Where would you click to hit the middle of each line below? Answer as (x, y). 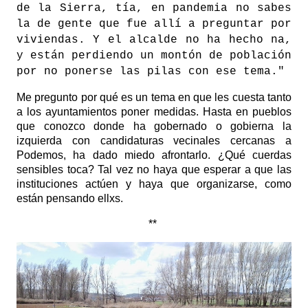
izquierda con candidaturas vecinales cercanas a (154, 141)
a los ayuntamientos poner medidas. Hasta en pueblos (154, 112)
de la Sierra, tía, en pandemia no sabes (154, 9)
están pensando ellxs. (71, 199)
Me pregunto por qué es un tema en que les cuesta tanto (154, 98)
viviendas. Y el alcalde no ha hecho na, (154, 40)
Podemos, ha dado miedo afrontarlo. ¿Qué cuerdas (154, 155)
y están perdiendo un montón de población (154, 56)
